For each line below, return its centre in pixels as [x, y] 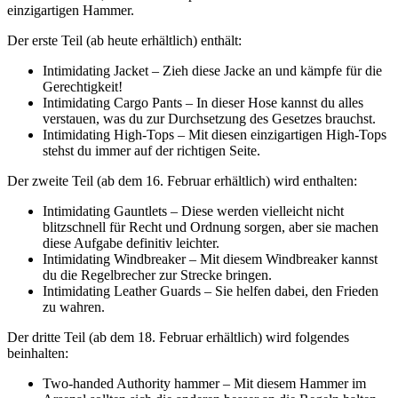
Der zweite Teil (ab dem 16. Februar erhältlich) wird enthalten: [182, 180]
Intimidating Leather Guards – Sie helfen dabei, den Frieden [211, 291]
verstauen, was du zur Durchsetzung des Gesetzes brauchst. [209, 118]
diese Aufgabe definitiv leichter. [133, 243]
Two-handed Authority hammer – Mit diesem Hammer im [204, 383]
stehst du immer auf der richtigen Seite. [153, 150]
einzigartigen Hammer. [71, 10]
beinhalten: [38, 353]
